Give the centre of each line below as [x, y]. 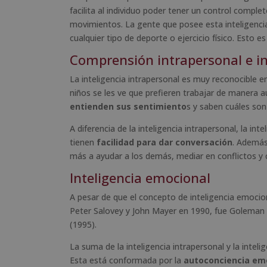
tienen [83, 142]
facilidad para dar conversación [164, 142]
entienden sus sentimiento [128, 106]
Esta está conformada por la [127, 260]
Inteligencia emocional [140, 177]
